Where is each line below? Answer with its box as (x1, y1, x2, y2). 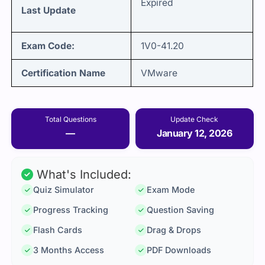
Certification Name (21, 67, 105, 79)
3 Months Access (33, 245, 105, 256)
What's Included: (33, 167, 132, 182)
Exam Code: (21, 40, 75, 52)
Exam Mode (147, 185, 195, 195)
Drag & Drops (147, 225, 201, 235)
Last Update (21, 5, 76, 17)
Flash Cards (33, 225, 83, 235)
